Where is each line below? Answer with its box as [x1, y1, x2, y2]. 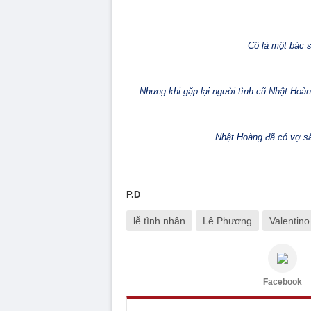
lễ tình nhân [133, 215, 185, 226]
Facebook [263, 277, 302, 287]
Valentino [269, 215, 310, 226]
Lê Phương [203, 215, 252, 226]
